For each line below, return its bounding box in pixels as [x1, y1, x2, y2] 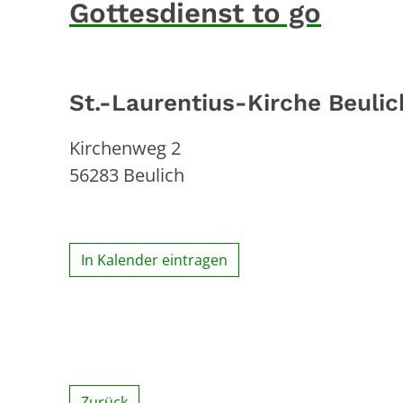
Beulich [123, 162, 184, 187]
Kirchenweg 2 [69, 135, 181, 160]
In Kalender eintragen [81, 249, 228, 270]
